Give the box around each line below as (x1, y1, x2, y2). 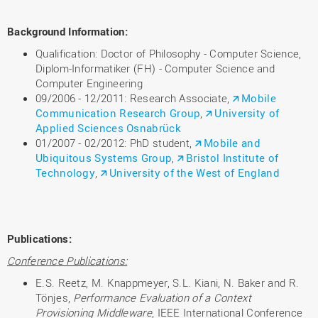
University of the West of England (109, 165, 280, 180)
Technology (35, 165, 96, 180)
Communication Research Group (35, 106, 201, 120)
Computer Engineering (35, 76, 143, 90)
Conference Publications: (7, 253, 128, 268)
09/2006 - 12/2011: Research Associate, (35, 91, 233, 105)
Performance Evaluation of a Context (73, 290, 251, 305)
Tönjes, (35, 290, 74, 305)
